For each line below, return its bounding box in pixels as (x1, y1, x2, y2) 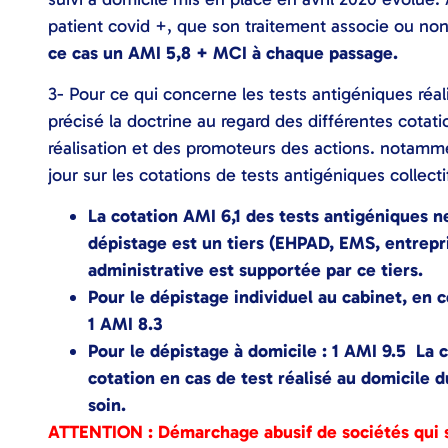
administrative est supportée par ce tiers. (88, 259, 423, 282)
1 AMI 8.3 (88, 313, 163, 336)
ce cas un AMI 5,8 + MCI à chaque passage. (48, 41, 398, 64)
